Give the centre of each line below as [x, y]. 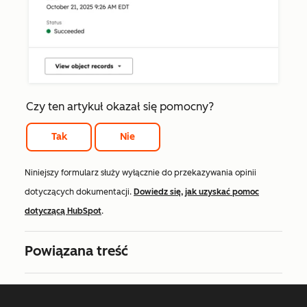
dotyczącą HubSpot [63, 211]
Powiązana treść [76, 251]
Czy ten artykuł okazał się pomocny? [120, 106]
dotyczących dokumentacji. [79, 192]
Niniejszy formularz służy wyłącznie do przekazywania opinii [140, 173]
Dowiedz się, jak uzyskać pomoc [196, 192]
